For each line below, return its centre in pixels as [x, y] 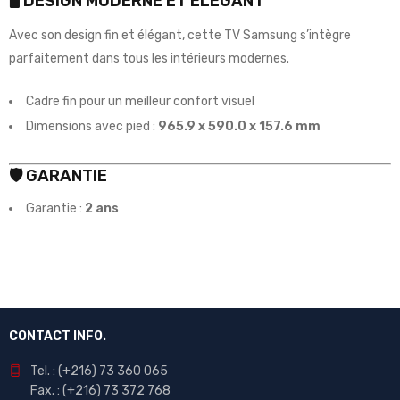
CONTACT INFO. [58, 336]
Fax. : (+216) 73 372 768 [100, 390]
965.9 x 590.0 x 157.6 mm [239, 126]
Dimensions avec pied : [92, 126]
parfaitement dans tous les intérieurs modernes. [149, 58]
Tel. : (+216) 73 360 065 [99, 371]
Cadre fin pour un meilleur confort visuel [140, 101]
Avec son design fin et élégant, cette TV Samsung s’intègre [180, 35]
